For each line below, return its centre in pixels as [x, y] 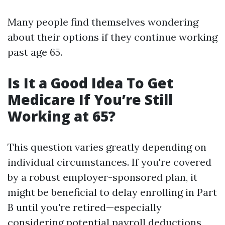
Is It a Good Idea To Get [90, 83]
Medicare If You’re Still [90, 99]
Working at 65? [62, 116]
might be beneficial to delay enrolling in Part [112, 192]
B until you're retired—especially [85, 207]
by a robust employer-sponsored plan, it [102, 177]
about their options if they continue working [113, 37]
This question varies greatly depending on [107, 147]
